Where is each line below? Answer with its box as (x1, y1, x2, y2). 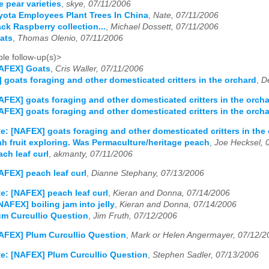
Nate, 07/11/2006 (153, 10, 219, 20)
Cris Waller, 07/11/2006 (55, 64, 144, 74)
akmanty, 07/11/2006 (53, 149, 133, 159)
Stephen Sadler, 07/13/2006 (153, 250, 259, 259)
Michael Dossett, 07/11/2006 (110, 22, 219, 31)
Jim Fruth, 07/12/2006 (93, 211, 177, 220)
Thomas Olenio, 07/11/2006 (17, 33, 123, 43)
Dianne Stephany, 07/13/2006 (91, 169, 204, 178)
